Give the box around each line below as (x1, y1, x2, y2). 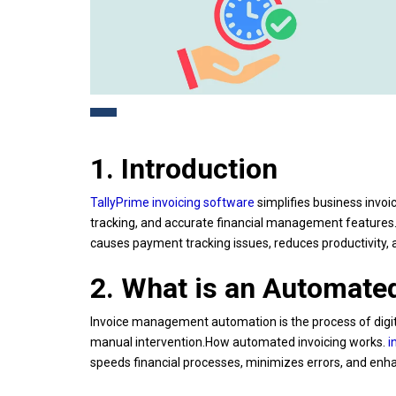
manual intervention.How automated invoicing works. (90, 334, 388, 349)
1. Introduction (90, 151, 278, 186)
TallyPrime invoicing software (90, 194, 255, 209)
